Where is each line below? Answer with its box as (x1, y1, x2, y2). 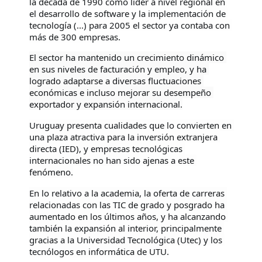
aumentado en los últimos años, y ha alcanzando (29, 211, 226, 223)
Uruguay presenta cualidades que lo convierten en (29, 119, 232, 132)
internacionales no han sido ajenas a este (29, 154, 194, 167)
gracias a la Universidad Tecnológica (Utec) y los (29, 234, 222, 246)
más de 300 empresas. (29, 30, 120, 43)
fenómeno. (29, 166, 73, 178)
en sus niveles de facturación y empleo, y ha (29, 63, 206, 75)
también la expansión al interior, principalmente (29, 222, 222, 235)
